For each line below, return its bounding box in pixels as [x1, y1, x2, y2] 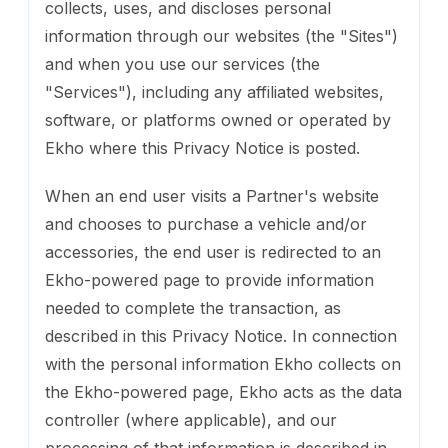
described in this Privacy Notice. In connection [45, 325, 397, 346]
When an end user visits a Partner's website [45, 185, 379, 206]
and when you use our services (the [45, 53, 320, 74]
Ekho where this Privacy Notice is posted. [45, 137, 360, 158]
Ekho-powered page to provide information [45, 269, 374, 290]
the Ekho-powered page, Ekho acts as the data [45, 381, 402, 402]
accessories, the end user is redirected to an [45, 241, 381, 262]
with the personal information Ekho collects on [45, 353, 401, 374]
